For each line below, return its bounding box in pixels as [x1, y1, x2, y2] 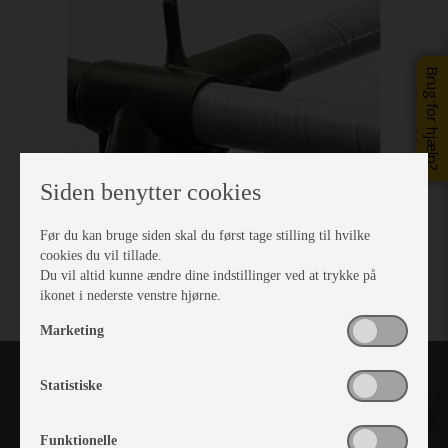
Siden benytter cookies [40, 179, 261, 205]
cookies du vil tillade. [40, 248, 162, 263]
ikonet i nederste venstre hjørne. [40, 288, 221, 303]
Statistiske [40, 378, 102, 393]
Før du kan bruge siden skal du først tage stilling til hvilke [40, 228, 370, 243]
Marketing [40, 323, 104, 338]
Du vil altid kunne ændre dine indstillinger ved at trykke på [40, 268, 376, 283]
